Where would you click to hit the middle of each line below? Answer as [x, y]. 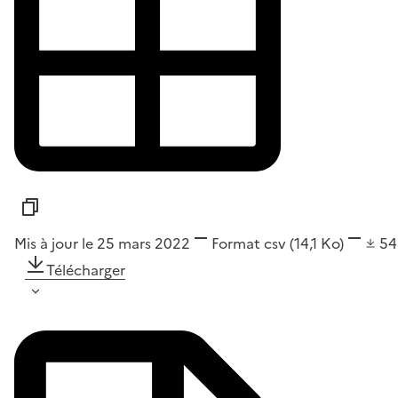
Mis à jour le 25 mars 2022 [102, 243]
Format [236, 243]
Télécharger [86, 270]
